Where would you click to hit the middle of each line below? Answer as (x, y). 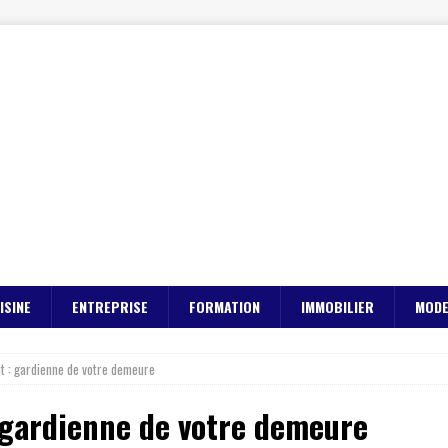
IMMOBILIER (337, 306)
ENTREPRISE (110, 306)
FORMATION (224, 306)
